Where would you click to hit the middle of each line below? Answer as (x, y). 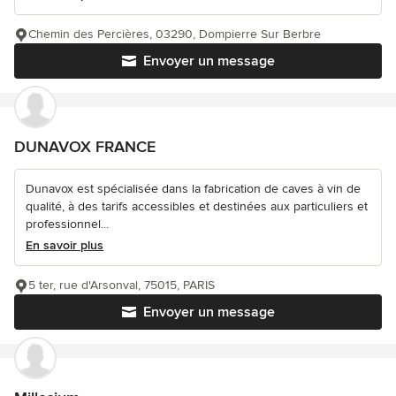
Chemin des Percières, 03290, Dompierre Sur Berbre (175, 34)
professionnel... (67, 225)
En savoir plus (65, 246)
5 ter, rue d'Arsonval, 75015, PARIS (122, 286)
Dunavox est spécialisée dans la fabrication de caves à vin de (193, 189)
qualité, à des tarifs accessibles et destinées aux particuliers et (197, 207)
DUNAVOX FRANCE (85, 147)
